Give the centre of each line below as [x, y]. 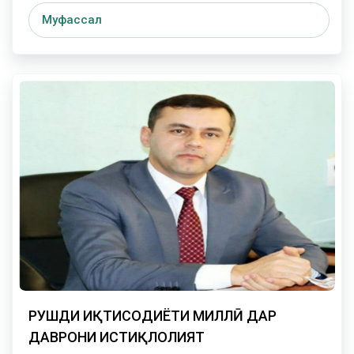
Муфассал [72, 19]
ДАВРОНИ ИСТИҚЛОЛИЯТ [117, 337]
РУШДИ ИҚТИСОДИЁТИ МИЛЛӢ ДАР [153, 316]
